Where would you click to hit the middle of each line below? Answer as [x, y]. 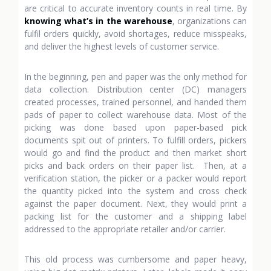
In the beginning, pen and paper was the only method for [135, 77]
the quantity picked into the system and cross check [135, 191]
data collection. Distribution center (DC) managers [135, 89]
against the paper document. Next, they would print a [135, 204]
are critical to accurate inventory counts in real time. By [135, 8]
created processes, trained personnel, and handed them [135, 102]
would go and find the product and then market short [135, 153]
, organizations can [210, 21]
